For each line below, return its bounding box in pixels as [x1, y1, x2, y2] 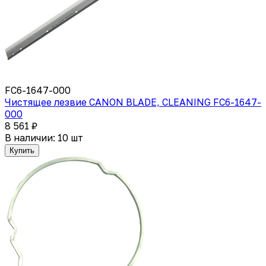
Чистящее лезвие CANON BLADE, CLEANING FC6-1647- [5, 96, 261, 108]
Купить [9, 145, 34, 155]
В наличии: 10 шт [5, 131, 83, 144]
